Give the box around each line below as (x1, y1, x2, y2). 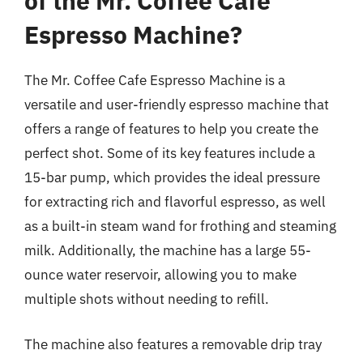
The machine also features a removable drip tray (24, 335, 322, 353)
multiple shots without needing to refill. (24, 290, 269, 308)
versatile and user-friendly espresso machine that (24, 96, 329, 113)
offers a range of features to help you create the (24, 120, 318, 138)
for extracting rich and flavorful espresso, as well (24, 193, 326, 211)
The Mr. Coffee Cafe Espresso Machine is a (24, 71, 285, 89)
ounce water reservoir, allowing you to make (24, 266, 297, 284)
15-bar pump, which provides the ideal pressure (24, 169, 320, 186)
